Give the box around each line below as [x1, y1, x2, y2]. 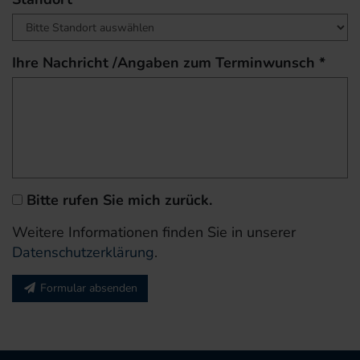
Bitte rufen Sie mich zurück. [22, 190, 212, 211]
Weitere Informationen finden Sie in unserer [12, 223, 296, 243]
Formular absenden [40, 280, 137, 297]
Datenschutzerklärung [12, 243, 154, 263]
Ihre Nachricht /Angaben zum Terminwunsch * [12, 53, 325, 73]
